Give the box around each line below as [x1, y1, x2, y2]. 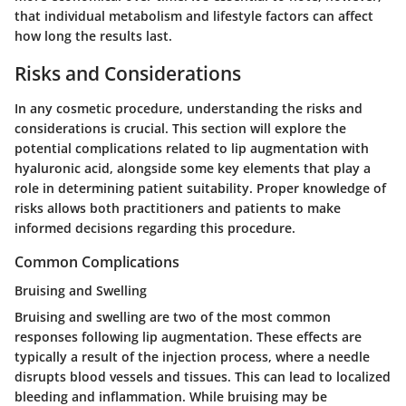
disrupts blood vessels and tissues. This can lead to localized [14, 368, 391, 386]
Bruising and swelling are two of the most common [14, 308, 331, 326]
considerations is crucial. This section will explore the [14, 119, 346, 137]
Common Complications [14, 251, 179, 272]
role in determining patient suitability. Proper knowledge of [14, 179, 386, 197]
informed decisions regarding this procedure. [14, 218, 295, 237]
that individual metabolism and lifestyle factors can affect [14, 7, 373, 25]
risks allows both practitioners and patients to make [14, 198, 341, 217]
